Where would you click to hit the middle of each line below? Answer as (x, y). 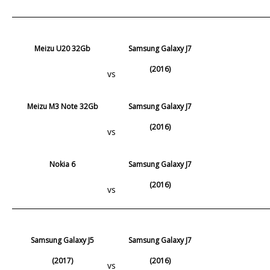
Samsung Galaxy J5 (63, 240)
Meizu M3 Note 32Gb (62, 106)
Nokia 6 (63, 164)
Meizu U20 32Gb (63, 48)
